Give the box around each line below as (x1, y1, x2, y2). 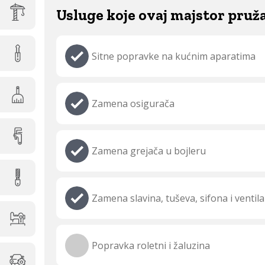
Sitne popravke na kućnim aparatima (92, 50, 256, 63)
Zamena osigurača (92, 97, 174, 110)
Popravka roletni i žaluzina (92, 239, 210, 252)
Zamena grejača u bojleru (92, 144, 206, 157)
